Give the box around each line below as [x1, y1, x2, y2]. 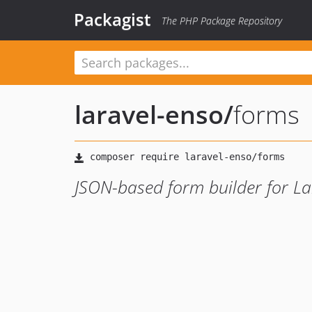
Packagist [74, 8, 151, 31]
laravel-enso [75, 97, 224, 132]
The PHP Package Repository [162, 14, 282, 27]
